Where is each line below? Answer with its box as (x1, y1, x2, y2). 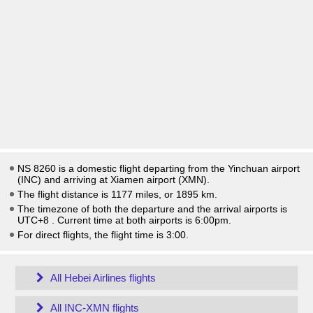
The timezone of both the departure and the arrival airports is (17, 203, 287, 214)
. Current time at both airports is (52, 214, 195, 226)
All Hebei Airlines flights (48, 272, 156, 284)
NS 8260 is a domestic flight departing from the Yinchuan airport (17, 163, 300, 174)
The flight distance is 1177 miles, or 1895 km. (17, 189, 217, 200)
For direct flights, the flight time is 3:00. (17, 229, 189, 240)
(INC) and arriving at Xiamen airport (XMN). (17, 174, 210, 185)
